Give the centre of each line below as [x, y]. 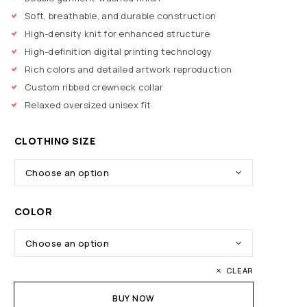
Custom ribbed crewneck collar [94, 87]
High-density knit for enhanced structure [118, 34]
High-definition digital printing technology [119, 52]
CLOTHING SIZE [55, 141]
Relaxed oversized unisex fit [88, 105]
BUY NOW [133, 299]
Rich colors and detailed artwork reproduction [128, 70]
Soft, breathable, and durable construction [121, 16]
